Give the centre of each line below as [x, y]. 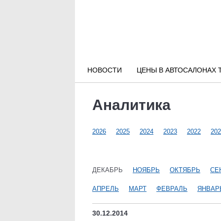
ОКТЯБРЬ [185, 170]
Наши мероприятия [46, 113]
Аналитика [131, 105]
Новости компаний [44, 88]
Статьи [23, 138]
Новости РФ [32, 37]
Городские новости [45, 62]
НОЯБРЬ [146, 170]
